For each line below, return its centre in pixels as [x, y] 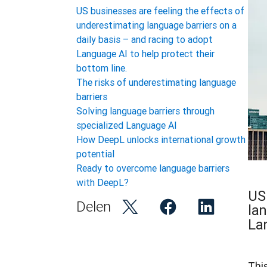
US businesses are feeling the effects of [160, 11]
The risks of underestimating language [156, 82]
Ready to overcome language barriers [153, 168]
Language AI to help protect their [145, 54]
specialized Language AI [127, 125]
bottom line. [103, 68]
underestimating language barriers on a [156, 25]
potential [95, 154]
